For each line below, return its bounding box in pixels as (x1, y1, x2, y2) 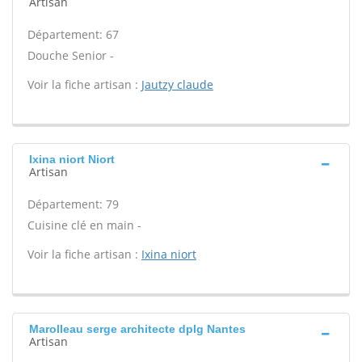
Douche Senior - (27, 48, 114, 63)
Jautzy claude (141, 77, 213, 92)
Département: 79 (27, 196, 119, 212)
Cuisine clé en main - (27, 217, 141, 233)
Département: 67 (27, 27, 119, 42)
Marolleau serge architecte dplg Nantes (29, 322, 246, 335)
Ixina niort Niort (29, 153, 115, 166)
